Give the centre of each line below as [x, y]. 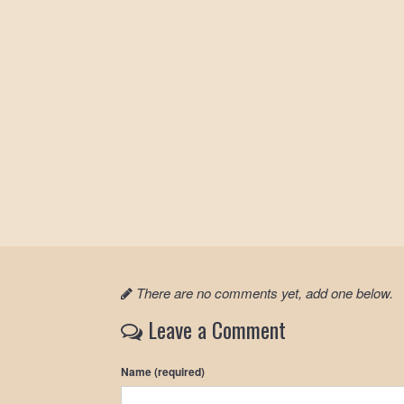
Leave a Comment [215, 329]
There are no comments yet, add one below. [265, 292]
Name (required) [163, 371]
